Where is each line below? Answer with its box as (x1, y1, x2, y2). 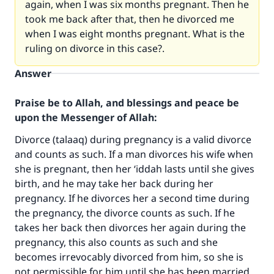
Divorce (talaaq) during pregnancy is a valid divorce (15, 133, 251, 146)
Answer (15, 67, 51, 80)
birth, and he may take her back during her (15, 177, 213, 190)
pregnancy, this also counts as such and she (15, 235, 218, 249)
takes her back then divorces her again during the (15, 221, 246, 234)
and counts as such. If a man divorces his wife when (15, 147, 253, 161)
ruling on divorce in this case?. (25, 42, 165, 55)
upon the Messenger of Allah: (15, 111, 157, 124)
